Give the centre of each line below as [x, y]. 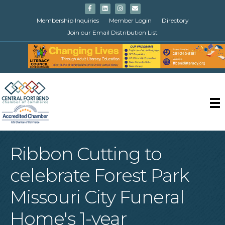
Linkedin [117, 8]
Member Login [130, 20]
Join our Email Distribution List [113, 32]
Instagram [135, 8]
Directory [175, 20]
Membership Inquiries [68, 20]
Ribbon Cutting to [86, 153]
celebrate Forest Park [99, 175]
